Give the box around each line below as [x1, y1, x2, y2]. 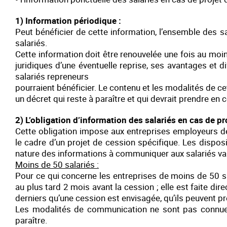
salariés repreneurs [15, 70, 89, 82]
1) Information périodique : [15, 15, 121, 26]
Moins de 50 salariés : [15, 159, 99, 170]
